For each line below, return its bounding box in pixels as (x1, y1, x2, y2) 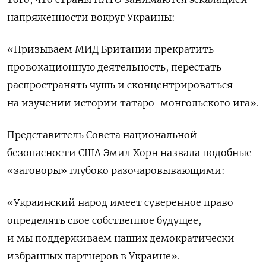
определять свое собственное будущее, (7, 214, 201, 226)
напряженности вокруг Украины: (7, 11, 175, 23)
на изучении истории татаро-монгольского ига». (7, 96, 259, 109)
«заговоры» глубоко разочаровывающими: (7, 164, 225, 176)
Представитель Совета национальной (7, 128, 197, 141)
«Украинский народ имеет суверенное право (7, 196, 233, 208)
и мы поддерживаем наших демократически (7, 232, 235, 244)
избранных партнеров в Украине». (7, 249, 180, 262)
